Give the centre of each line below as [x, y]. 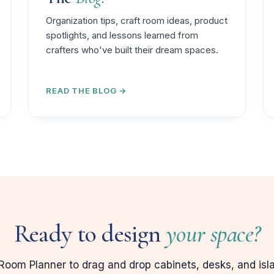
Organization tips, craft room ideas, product [137, 20]
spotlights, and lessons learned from [122, 35]
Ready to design [90, 233]
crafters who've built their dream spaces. [132, 50]
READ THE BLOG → [87, 90]
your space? [213, 233]
